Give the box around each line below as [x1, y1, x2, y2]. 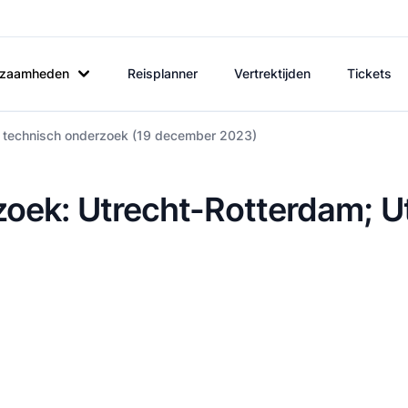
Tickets [347, 66, 392, 81]
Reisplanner [127, 66, 198, 81]
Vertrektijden [234, 66, 311, 81]
